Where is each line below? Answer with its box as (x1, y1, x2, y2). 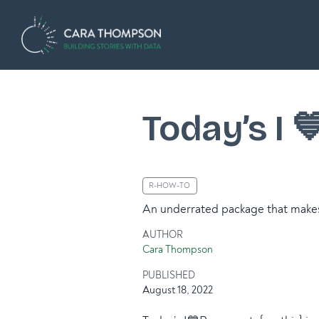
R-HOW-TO (149, 181, 191, 191)
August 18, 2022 (142, 283, 213, 298)
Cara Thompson (142, 242, 213, 256)
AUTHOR (142, 228, 183, 241)
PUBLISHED (142, 269, 195, 282)
